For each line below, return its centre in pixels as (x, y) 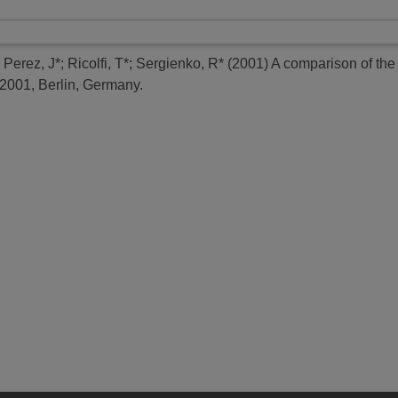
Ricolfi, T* (98, 63)
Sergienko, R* (180, 63)
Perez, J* (32, 63)
